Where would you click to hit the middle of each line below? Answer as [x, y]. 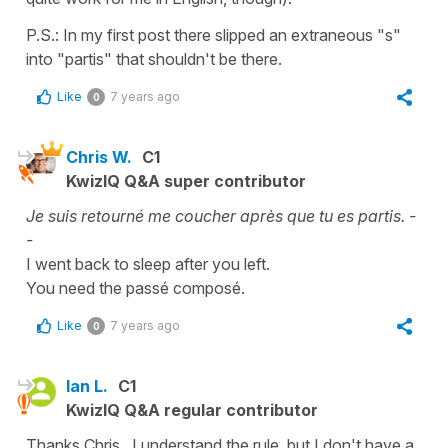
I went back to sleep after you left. [148, 264]
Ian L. [87, 386]
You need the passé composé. [135, 288]
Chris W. [99, 157]
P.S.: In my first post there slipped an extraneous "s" [213, 35]
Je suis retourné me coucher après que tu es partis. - [221, 216]
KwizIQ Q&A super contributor [186, 181]
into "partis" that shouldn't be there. [154, 59]
